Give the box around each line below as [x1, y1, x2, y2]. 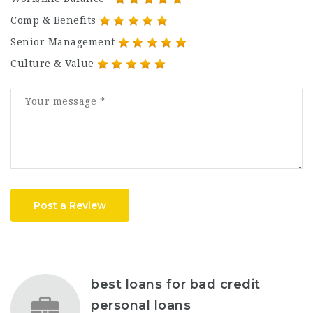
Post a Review [34, 199, 106, 212]
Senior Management [10, 36, 115, 48]
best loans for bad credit [91, 277, 261, 292]
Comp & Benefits [10, 15, 96, 26]
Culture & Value [10, 58, 94, 69]
